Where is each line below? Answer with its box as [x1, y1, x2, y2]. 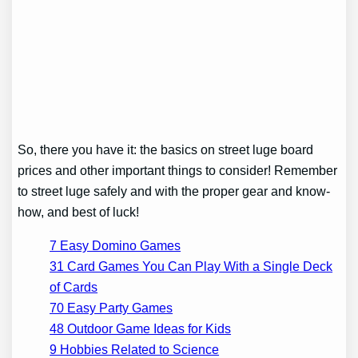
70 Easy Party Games [50, 300, 173, 316]
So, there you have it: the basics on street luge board [18, 142, 314, 157]
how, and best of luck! [18, 205, 140, 220]
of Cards [50, 280, 98, 295]
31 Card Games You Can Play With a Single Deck [50, 259, 333, 274]
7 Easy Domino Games [50, 238, 181, 253]
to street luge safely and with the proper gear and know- [18, 184, 331, 199]
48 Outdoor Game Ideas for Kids [50, 321, 232, 336]
